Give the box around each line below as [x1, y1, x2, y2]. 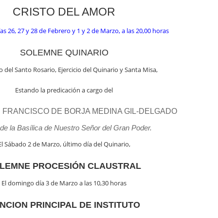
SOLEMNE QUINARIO [19, 48, 109, 57]
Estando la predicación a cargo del [15, 86, 113, 94]
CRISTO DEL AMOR [13, 5, 115, 18]
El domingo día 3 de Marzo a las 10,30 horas [1, 179, 127, 187]
